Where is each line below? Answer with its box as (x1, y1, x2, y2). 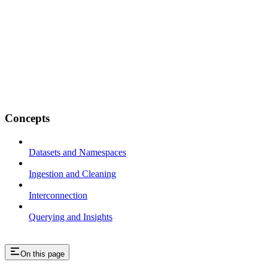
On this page (20, 249, 65, 258)
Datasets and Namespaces (29, 147, 126, 157)
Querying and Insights (29, 211, 112, 222)
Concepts (5, 112, 50, 125)
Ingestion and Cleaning (29, 168, 116, 179)
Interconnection (29, 190, 87, 200)
